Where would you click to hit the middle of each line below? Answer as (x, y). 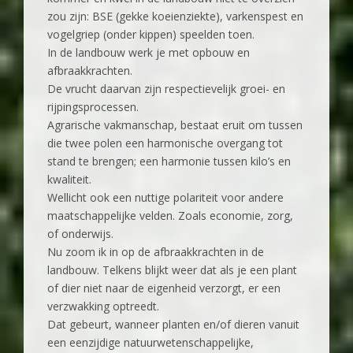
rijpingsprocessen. (93, 107)
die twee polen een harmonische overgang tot (165, 143)
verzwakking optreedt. (103, 307)
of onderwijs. (80, 234)
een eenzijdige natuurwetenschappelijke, (150, 343)
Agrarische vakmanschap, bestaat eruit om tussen (175, 125)
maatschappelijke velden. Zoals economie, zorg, (170, 216)
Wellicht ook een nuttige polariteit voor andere (165, 198)
